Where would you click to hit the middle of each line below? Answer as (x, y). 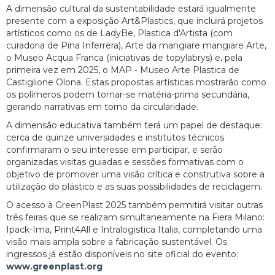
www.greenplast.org (54, 267)
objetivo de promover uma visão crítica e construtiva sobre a (135, 175)
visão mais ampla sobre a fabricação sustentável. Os (117, 242)
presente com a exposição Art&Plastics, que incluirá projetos (134, 21)
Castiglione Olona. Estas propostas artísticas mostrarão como (136, 83)
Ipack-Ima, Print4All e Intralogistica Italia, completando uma (134, 230)
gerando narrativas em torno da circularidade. (102, 107)
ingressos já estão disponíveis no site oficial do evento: (122, 254)
